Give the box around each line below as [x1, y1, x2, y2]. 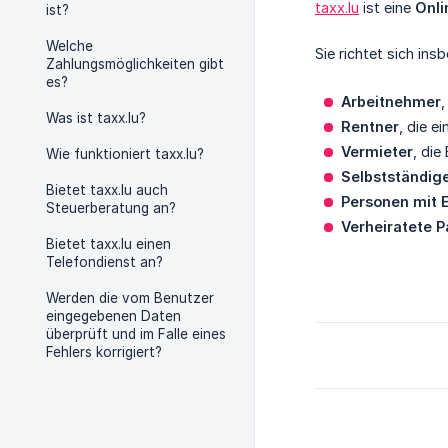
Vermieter [341, 143, 413, 160]
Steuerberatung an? [46, 200, 176, 216]
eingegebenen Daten [46, 308, 181, 324]
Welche [46, 38, 93, 54]
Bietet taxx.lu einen [46, 236, 171, 252]
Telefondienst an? [46, 254, 163, 270]
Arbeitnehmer [341, 93, 441, 110]
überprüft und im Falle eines [46, 326, 226, 342]
